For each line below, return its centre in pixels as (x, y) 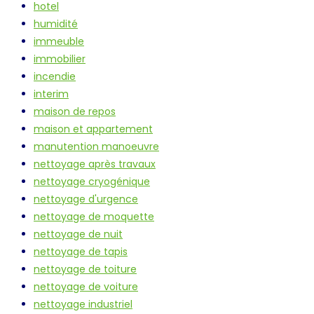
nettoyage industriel (83, 305)
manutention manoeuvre (96, 147)
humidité (56, 24)
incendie (55, 77)
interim (51, 94)
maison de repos (75, 112)
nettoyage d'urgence (86, 199)
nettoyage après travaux (95, 164)
